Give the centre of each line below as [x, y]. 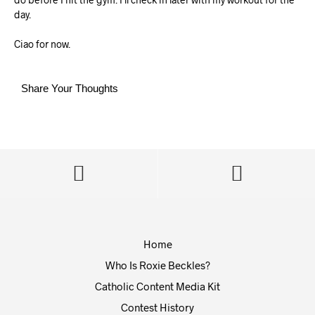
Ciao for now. [42, 44]
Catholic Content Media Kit [157, 286]
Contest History [157, 307]
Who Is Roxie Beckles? [157, 265]
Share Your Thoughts [70, 88]
